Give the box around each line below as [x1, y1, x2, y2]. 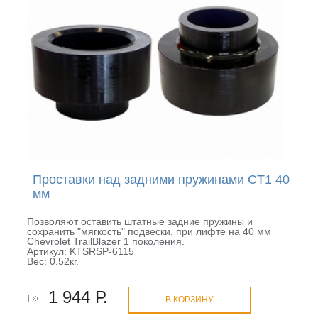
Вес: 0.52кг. [26, 256, 79, 268]
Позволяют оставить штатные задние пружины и [26, 216, 253, 228]
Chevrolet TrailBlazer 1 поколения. [26, 236, 185, 248]
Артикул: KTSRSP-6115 [26, 246, 134, 258]
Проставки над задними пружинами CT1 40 [32, 172, 290, 187]
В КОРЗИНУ [165, 295, 214, 305]
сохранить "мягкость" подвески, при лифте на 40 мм [26, 226, 271, 238]
